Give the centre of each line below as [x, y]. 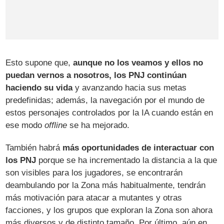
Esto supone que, [39, 62]
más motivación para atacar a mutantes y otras [94, 197]
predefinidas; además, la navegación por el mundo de [105, 100]
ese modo [25, 125]
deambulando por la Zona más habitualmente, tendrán [106, 185]
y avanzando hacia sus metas [130, 87]
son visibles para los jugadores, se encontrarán [94, 172]
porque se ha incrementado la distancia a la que [127, 160]
